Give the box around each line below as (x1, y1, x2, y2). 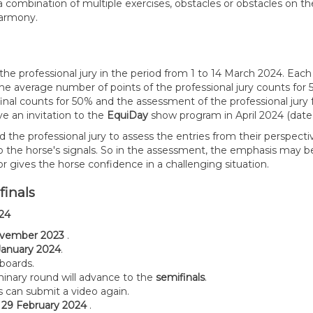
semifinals (156, 271, 205, 284)
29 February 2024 (1, 299, 87, 312)
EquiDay (107, 109, 148, 122)
